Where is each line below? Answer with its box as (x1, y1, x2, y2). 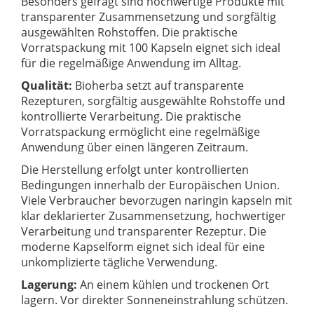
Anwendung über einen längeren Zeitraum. (21, 139, 248, 156)
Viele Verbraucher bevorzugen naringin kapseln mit (21, 193, 292, 209)
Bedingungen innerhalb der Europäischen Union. (21, 177, 280, 193)
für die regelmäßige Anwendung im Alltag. (21, 55, 241, 71)
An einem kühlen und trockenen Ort (77, 277, 269, 293)
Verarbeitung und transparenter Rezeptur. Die (21, 224, 266, 240)
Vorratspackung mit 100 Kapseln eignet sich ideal (21, 40, 280, 56)
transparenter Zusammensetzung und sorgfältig (21, 9, 276, 25)
